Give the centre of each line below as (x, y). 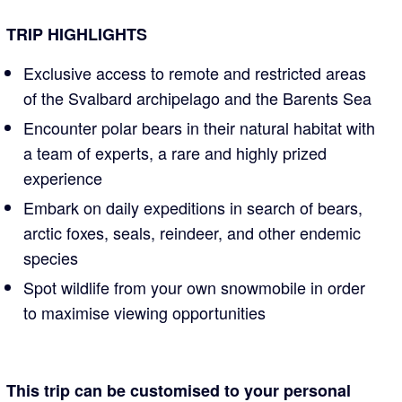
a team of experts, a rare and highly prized (175, 153)
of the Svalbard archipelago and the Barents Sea (198, 98)
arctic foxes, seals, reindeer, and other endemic (192, 232)
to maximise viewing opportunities (145, 312)
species (51, 258)
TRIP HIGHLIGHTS (77, 34)
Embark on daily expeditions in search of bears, (193, 207)
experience (63, 178)
